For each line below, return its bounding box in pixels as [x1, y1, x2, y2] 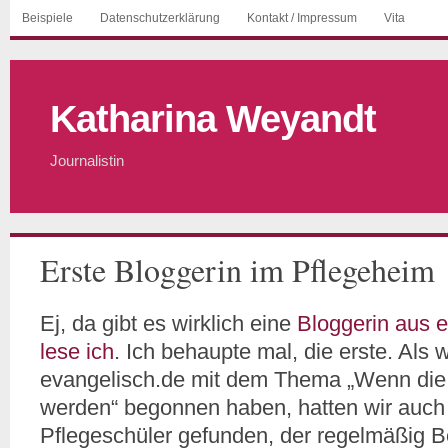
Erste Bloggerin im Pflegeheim [40, 248, 435, 291]
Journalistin [50, 152, 124, 169]
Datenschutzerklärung [100, 11, 220, 25]
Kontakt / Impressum [247, 11, 357, 25]
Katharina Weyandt [50, 98, 376, 140]
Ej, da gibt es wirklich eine [40, 311, 297, 336]
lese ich [40, 339, 114, 364]
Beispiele [22, 11, 73, 25]
